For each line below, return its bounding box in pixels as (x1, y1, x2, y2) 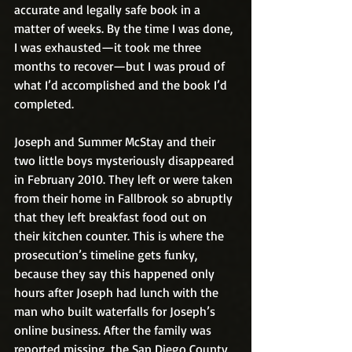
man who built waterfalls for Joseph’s (14, 303, 218, 319)
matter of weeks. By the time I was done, (14, 20, 236, 36)
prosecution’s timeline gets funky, (14, 247, 200, 262)
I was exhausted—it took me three (14, 39, 204, 55)
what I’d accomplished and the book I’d (14, 77, 230, 93)
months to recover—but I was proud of (14, 58, 228, 74)
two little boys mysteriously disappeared (14, 152, 237, 168)
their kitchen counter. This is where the (14, 228, 227, 244)
